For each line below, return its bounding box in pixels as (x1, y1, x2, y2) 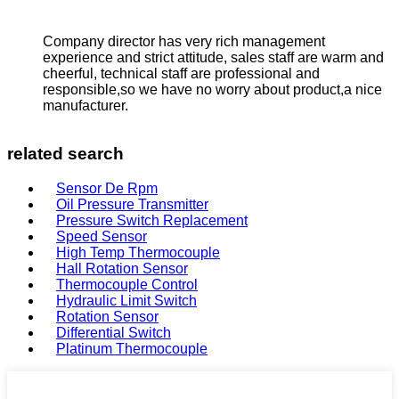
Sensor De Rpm (56, 180, 158, 196)
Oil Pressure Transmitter (56, 196, 208, 212)
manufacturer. (43, 98, 128, 114)
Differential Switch (56, 324, 171, 340)
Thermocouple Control (56, 276, 198, 292)
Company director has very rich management (43, 34, 325, 50)
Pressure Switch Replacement (56, 212, 248, 228)
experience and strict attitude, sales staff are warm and (43, 50, 384, 66)
